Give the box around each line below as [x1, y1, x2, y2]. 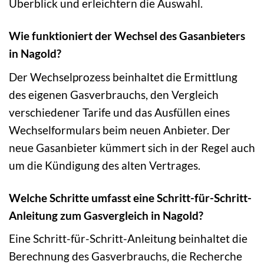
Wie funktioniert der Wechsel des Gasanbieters [9, 29, 245, 43]
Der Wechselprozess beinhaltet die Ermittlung [9, 70, 237, 84]
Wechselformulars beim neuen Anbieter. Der [9, 123, 230, 137]
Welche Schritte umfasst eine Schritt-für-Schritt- [9, 190, 252, 204]
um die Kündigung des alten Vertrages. [9, 158, 200, 172]
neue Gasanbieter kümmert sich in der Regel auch [9, 140, 255, 154]
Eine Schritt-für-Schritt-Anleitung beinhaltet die [9, 232, 247, 246]
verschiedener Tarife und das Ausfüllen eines [9, 105, 230, 119]
